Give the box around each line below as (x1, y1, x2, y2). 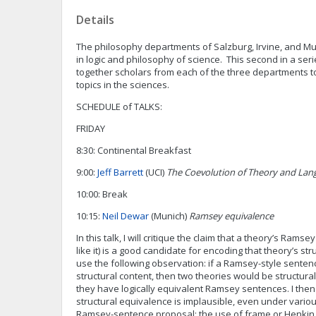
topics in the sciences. (76, 78, 174, 91)
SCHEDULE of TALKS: (76, 100, 162, 113)
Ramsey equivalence (189, 209, 274, 222)
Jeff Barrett (95, 166, 143, 178)
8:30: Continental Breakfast (76, 144, 191, 157)
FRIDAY (76, 122, 105, 135)
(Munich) (149, 209, 189, 222)
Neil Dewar (100, 209, 149, 222)
